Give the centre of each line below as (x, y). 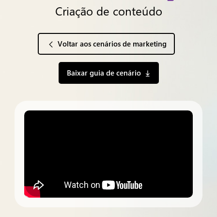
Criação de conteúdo (108, 11)
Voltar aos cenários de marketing (112, 44)
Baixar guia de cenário (104, 73)
